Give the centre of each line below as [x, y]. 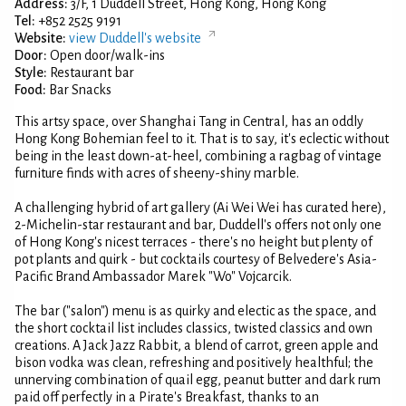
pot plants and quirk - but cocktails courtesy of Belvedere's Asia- [196, 259]
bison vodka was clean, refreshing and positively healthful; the [194, 362]
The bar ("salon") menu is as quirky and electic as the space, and [195, 311]
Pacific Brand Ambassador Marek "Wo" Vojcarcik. [153, 276]
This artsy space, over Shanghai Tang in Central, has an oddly [189, 121]
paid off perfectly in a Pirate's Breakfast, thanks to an [167, 397]
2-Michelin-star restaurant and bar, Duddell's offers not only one [198, 225]
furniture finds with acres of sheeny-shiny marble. [157, 173]
